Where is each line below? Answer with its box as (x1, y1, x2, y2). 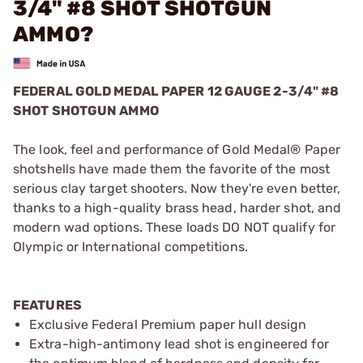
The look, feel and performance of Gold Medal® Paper (13, 141, 341, 157)
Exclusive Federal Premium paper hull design (29, 316, 307, 332)
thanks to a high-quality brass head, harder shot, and (13, 199, 342, 216)
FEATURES (13, 297, 82, 313)
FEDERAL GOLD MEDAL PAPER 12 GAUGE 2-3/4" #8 (13, 83, 340, 99)
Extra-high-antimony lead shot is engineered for (29, 335, 329, 352)
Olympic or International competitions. (13, 238, 248, 254)
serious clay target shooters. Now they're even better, (13, 180, 341, 196)
